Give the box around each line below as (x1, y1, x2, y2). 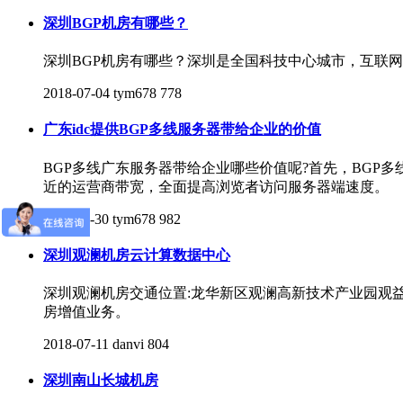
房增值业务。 (43, 304, 130, 320)
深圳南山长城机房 (43, 372, 158, 389)
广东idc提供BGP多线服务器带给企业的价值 (43, 121, 321, 138)
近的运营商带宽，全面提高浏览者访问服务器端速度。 (43, 178, 389, 194)
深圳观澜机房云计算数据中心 (43, 246, 230, 263)
